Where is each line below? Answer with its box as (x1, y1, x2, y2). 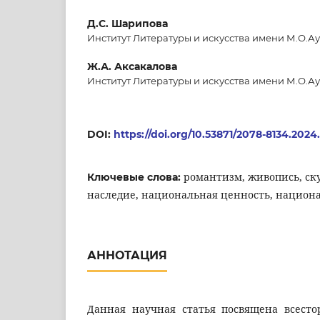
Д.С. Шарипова (87, 16, 168, 30)
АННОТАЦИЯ (87, 248, 167, 262)
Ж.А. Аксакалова (87, 59, 177, 73)
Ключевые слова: (87, 170, 184, 184)
